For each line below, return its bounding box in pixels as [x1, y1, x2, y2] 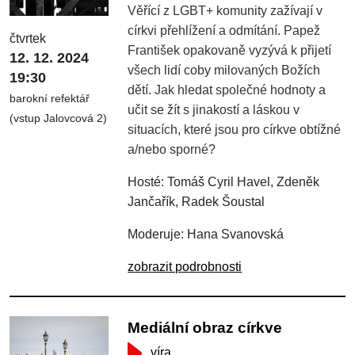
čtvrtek [10, 32, 46, 46]
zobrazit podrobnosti [128, 259, 242, 273]
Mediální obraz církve [128, 319, 283, 336]
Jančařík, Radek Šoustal [128, 194, 265, 208]
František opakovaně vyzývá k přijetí [128, 43, 332, 57]
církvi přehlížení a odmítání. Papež [128, 23, 321, 37]
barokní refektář [10, 92, 90, 105]
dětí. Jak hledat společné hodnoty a [128, 82, 326, 97]
